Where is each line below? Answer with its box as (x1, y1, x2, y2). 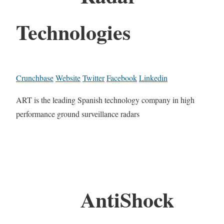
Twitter (82, 72, 104, 83)
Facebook (106, 72, 137, 83)
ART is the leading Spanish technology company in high (16, 94, 194, 105)
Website (55, 72, 80, 83)
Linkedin (139, 72, 167, 83)
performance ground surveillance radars (16, 108, 139, 119)
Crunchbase (16, 72, 53, 83)
